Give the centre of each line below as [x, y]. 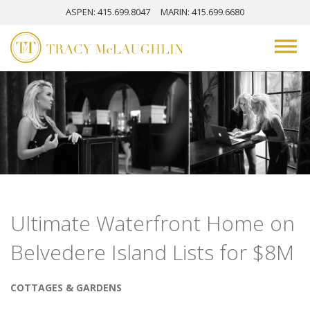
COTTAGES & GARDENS [66, 288]
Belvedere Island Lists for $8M [152, 253]
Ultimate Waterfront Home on [153, 224]
